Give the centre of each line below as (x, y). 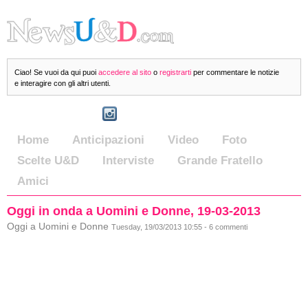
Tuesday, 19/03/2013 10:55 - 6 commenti (179, 227)
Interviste (128, 161)
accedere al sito (125, 72)
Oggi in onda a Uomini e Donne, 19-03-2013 (134, 211)
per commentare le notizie (235, 72)
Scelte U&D (48, 161)
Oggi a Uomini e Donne (59, 227)
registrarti (175, 72)
